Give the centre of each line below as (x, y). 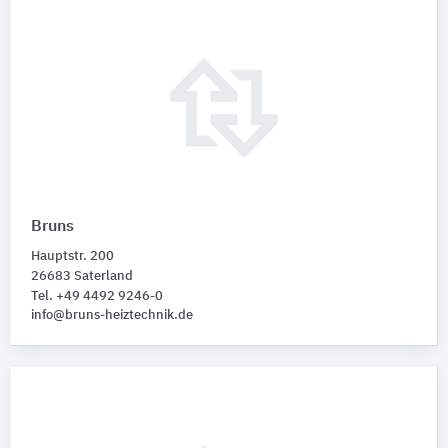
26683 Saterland (82, 276)
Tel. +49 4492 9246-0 (97, 296)
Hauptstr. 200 (72, 256)
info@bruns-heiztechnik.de (112, 315)
